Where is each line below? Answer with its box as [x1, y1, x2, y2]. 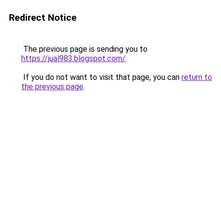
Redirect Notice [9, 12, 76, 23]
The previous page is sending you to [21, 44, 147, 54]
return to [182, 73, 212, 82]
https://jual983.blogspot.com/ [21, 54, 126, 63]
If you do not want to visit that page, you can [21, 73, 182, 82]
